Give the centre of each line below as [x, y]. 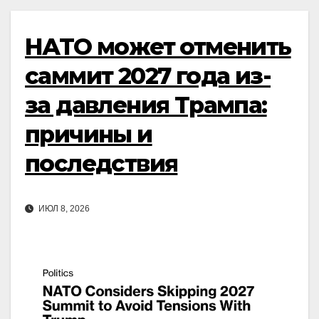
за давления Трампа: [146, 105]
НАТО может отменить [158, 46]
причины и [89, 134]
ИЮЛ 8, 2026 [63, 209]
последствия [101, 163]
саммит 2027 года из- [148, 75]
